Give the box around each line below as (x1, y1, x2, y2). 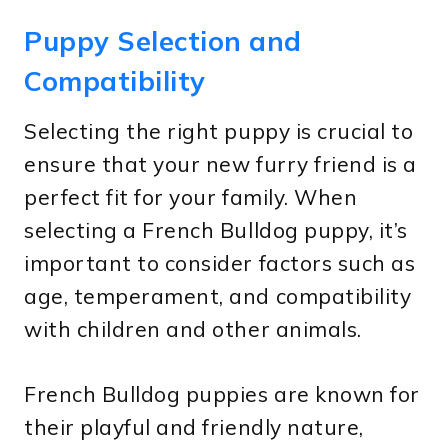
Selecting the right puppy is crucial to (24, 117, 414, 144)
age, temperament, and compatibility (24, 282, 412, 309)
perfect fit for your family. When (24, 183, 358, 210)
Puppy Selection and (24, 24, 302, 59)
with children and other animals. (24, 315, 362, 342)
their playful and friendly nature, (24, 413, 364, 440)
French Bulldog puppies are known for (24, 380, 420, 407)
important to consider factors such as (24, 249, 416, 276)
